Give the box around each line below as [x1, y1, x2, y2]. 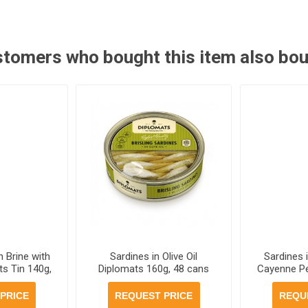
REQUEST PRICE [115, 289, 193, 301]
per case [134, 274, 174, 287]
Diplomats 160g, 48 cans [98, 262, 210, 275]
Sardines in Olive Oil [110, 250, 198, 263]
